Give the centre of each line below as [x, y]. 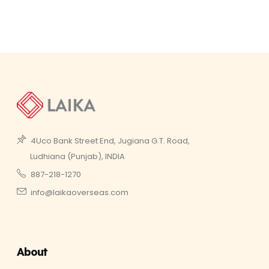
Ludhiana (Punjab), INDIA [77, 157]
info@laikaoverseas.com [80, 193]
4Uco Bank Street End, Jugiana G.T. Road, [109, 141]
